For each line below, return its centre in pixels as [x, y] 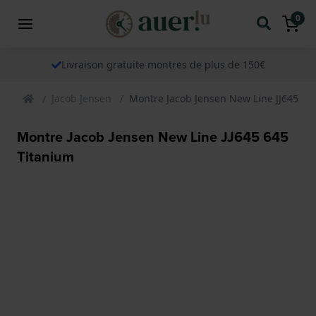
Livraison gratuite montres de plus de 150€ [163, 64]
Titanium [45, 156]
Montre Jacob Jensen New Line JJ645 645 [153, 136]
